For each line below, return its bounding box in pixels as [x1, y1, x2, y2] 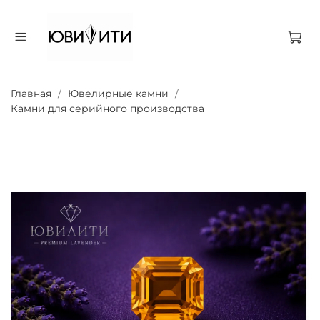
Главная [11, 87, 51, 101]
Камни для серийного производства [11, 102, 204, 116]
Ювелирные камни [68, 87, 169, 101]
